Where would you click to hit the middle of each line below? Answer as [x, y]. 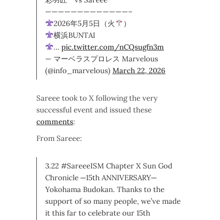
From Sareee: [59, 138]
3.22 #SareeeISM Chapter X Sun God [109, 165]
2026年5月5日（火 [84, 23]
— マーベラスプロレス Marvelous [102, 58]
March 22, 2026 [139, 70]
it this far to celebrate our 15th [98, 213]
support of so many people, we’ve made [113, 201]
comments [55, 121]
